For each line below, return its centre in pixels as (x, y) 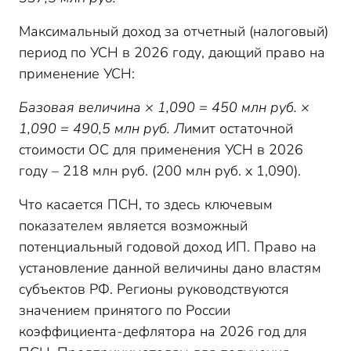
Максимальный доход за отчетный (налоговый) (174, 31)
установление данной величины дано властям (170, 268)
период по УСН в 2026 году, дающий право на (172, 52)
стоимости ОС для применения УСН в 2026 (161, 150)
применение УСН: (77, 74)
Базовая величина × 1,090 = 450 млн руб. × (164, 107)
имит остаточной (239, 128)
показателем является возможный (133, 226)
